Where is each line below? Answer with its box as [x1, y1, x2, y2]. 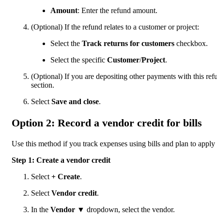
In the [31, 205, 50, 214]
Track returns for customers [82, 39, 176, 47]
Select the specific [50, 55, 107, 64]
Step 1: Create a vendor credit [12, 156, 110, 165]
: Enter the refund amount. [77, 6, 157, 15]
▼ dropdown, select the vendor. [77, 205, 175, 214]
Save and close [51, 97, 99, 106]
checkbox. [176, 39, 208, 47]
